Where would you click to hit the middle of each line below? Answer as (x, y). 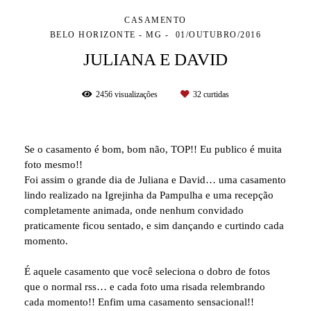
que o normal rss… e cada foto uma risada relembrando (145, 286)
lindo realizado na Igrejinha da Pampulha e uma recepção (149, 195)
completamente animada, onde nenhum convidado (134, 210)
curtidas (215, 94)
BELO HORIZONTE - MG (106, 34)
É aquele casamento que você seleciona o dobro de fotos (147, 271)
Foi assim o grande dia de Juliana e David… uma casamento (155, 179)
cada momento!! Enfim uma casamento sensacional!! (139, 302)
